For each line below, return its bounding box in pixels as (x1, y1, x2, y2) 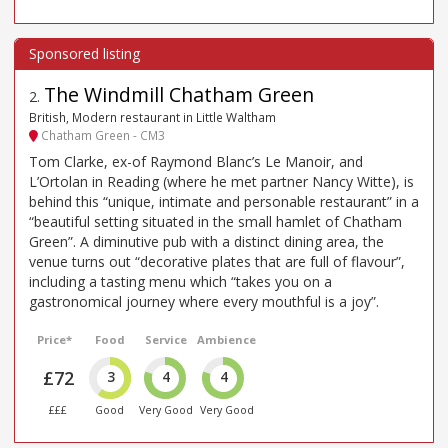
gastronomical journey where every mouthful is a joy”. (29, 292, 379, 312)
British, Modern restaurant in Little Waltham (29, 108, 276, 125)
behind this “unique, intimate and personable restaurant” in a (29, 192, 419, 212)
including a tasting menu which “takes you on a (29, 272, 332, 292)
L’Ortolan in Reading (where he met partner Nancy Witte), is (29, 172, 414, 192)
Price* (37, 332, 73, 348)
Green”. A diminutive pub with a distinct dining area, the (29, 232, 384, 252)
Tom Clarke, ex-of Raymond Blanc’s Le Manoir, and (29, 152, 363, 172)
